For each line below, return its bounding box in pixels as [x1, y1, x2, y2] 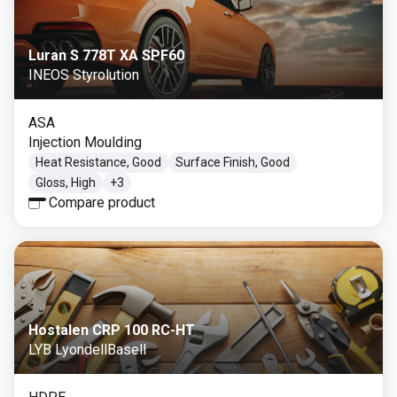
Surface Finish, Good [175, 155, 290, 169]
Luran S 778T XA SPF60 [28, 47, 184, 64]
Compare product [49, 194, 155, 211]
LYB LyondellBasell [28, 341, 146, 358]
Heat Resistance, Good [35, 155, 161, 169]
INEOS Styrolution [28, 66, 139, 83]
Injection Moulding [28, 134, 142, 151]
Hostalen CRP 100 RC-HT [28, 322, 195, 339]
